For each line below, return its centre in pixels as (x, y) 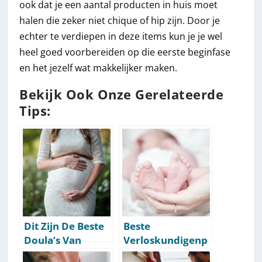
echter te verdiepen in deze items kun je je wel (121, 36)
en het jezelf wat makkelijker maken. (99, 68)
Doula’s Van (53, 240)
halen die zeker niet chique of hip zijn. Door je (120, 20)
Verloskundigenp (166, 240)
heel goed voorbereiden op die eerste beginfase (125, 52)
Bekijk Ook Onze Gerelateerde (122, 94)
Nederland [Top (63, 254)
